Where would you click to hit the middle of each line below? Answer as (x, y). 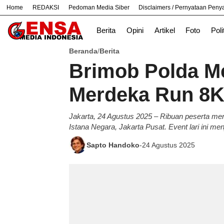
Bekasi (92, 15)
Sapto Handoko (113, 145)
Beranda (83, 51)
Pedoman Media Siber (99, 7)
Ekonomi (160, 15)
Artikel (164, 30)
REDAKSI (46, 7)
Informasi (203, 15)
